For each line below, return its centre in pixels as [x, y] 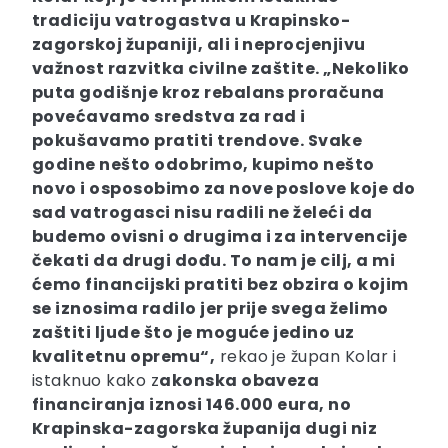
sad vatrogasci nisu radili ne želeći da [202, 213]
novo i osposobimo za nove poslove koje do [224, 189]
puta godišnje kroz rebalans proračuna [208, 93]
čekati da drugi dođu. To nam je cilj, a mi [214, 261]
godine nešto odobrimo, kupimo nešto [203, 165]
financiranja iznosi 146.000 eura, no [192, 405]
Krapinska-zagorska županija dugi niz [205, 429]
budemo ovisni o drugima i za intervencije [220, 237]
